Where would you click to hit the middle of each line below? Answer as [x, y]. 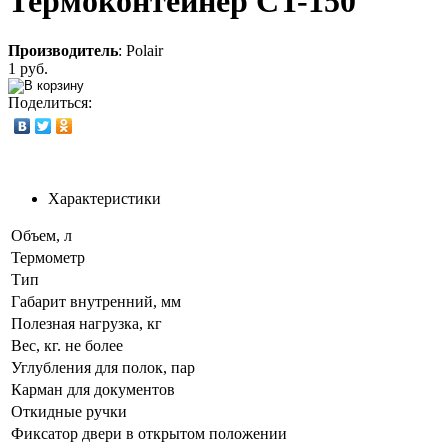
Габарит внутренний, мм [96, 301]
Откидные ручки [69, 411]
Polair [144, 50]
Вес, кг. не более [67, 345]
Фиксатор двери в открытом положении [149, 433]
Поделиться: [50, 102]
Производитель [63, 50]
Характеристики [104, 198]
